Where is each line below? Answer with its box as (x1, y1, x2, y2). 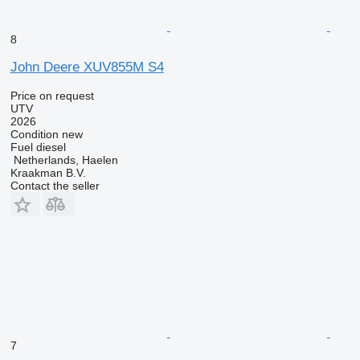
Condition (10, 128, 59, 141)
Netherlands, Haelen (13, 153, 118, 166)
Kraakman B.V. (10, 166, 86, 179)
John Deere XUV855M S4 (10, 59, 164, 75)
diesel (35, 141, 66, 153)
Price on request (10, 89, 94, 102)
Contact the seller (10, 179, 100, 192)
